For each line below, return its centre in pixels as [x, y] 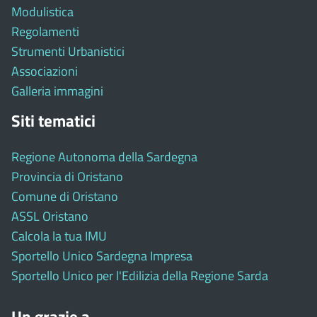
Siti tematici [53, 120]
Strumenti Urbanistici [68, 51]
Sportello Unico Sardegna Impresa [102, 255]
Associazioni [45, 71]
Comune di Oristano [65, 196]
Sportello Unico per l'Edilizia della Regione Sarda [140, 275]
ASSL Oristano [50, 216]
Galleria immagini [57, 91]
